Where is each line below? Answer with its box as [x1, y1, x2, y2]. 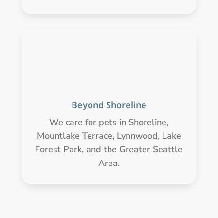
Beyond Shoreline [71, 98, 146, 110]
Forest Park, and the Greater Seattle [35, 143, 183, 155]
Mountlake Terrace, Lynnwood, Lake [36, 129, 181, 142]
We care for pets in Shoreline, [49, 116, 169, 128]
